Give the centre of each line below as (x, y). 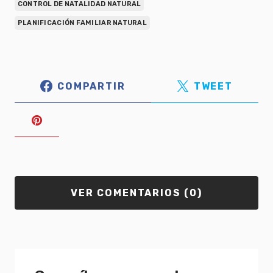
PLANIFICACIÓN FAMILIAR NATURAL (82, 23)
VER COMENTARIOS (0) (136, 193)
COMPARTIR (91, 86)
